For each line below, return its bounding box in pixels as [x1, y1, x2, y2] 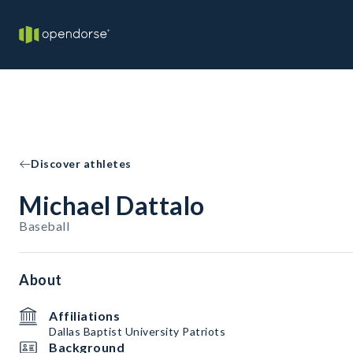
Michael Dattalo [19, 190, 205, 221]
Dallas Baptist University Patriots [49, 325, 225, 338]
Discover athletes [31, 157, 132, 170]
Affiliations [49, 308, 120, 323]
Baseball [19, 218, 69, 233]
